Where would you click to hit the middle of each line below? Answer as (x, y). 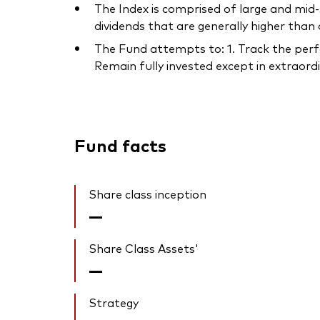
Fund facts (120, 145)
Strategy (114, 302)
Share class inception (147, 194)
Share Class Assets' (144, 248)
